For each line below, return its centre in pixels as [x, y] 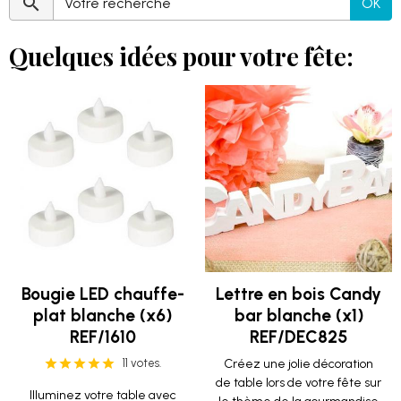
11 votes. [142, 363]
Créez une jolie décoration [299, 364]
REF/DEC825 [299, 337]
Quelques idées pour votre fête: [181, 56]
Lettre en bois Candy [299, 294]
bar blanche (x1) [299, 316]
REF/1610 [102, 337]
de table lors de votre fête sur [299, 383]
